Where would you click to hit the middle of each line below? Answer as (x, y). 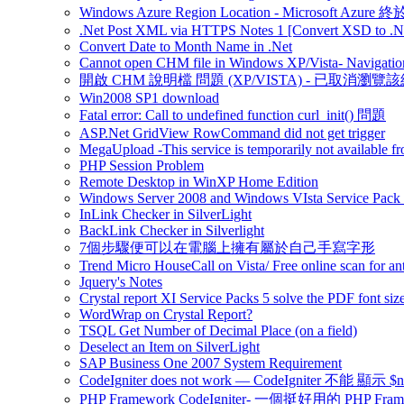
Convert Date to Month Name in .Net (186, 46)
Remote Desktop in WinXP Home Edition (199, 182)
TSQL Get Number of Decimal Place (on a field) (218, 331)
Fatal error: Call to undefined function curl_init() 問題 (233, 115)
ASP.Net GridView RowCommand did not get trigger (232, 133)
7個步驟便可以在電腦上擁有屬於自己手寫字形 (227, 248)
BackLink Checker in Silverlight (172, 230)
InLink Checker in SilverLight (165, 214)
